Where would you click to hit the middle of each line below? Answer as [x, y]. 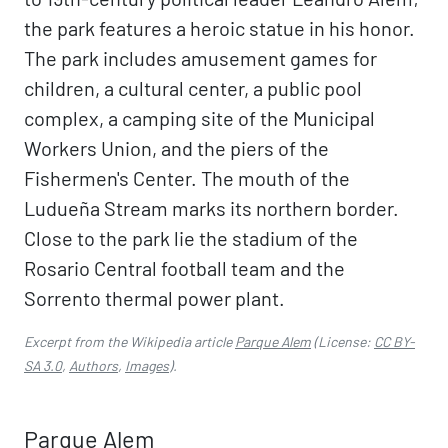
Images [147, 365]
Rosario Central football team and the [184, 268]
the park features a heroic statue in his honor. [219, 28]
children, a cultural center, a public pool [193, 88]
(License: [342, 341]
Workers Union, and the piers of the [176, 148]
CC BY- [394, 341]
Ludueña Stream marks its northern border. [211, 208]
